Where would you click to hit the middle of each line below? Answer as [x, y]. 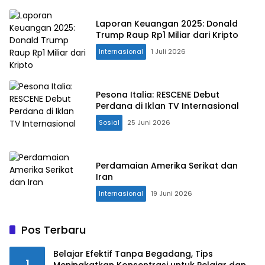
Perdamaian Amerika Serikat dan [167, 165]
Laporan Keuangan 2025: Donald [167, 23]
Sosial [109, 122]
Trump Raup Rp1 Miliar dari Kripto [167, 35]
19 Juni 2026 [172, 193]
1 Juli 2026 [168, 51]
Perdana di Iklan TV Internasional [167, 106]
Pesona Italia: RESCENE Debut [158, 94]
